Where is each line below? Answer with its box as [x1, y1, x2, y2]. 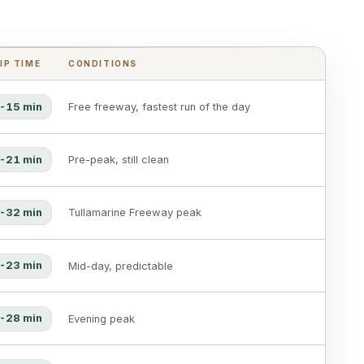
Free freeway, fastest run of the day [68, 101, 250, 114]
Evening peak [68, 312, 135, 325]
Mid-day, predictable [68, 259, 173, 272]
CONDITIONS [68, 58, 137, 68]
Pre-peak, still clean [68, 154, 169, 167]
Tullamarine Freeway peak [68, 206, 201, 219]
